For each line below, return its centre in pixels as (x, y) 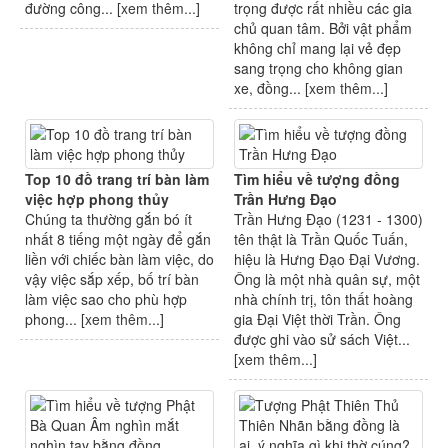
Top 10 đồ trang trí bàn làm (117, 179)
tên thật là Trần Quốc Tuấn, (321, 239)
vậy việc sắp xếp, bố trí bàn (112, 279)
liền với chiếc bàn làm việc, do (119, 259)
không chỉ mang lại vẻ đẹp (317, 48)
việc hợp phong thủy (97, 199)
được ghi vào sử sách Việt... (322, 339)
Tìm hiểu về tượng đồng (317, 179)
